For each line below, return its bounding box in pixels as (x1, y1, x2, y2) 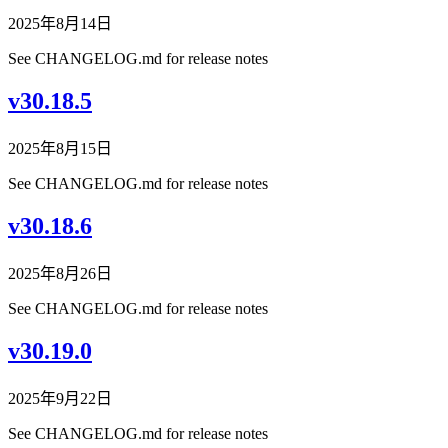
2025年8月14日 (8, 15, 112, 33)
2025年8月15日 (8, 140, 112, 158)
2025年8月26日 (8, 265, 112, 282)
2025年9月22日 (8, 389, 112, 407)
